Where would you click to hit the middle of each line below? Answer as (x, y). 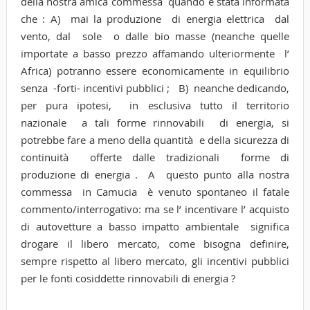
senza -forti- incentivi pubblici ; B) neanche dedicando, (155, 88)
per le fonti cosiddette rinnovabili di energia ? (128, 278)
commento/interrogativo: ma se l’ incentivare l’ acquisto (155, 209)
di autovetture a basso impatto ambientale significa (155, 226)
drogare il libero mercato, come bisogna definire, (155, 243)
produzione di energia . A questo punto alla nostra (155, 174)
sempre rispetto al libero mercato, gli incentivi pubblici (155, 261)
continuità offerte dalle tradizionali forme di (155, 157)
